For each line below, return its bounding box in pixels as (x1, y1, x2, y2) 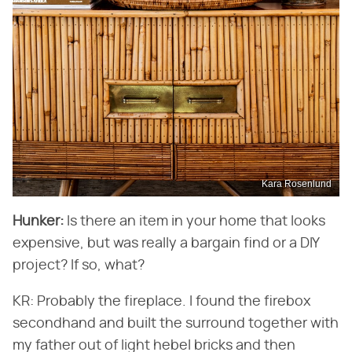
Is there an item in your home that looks (64, 214, 325, 229)
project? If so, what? (13, 258, 145, 273)
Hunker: (13, 214, 64, 229)
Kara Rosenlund (262, 178, 332, 189)
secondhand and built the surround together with (13, 317, 339, 331)
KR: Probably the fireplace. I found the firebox (13, 295, 310, 309)
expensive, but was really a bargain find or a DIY (13, 236, 319, 251)
